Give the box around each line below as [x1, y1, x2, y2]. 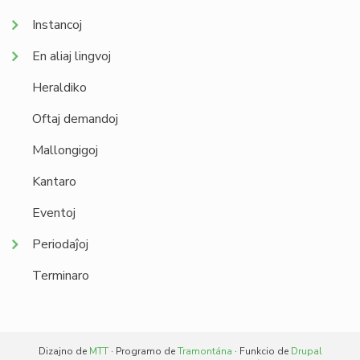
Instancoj [32, 16, 82, 34]
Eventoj [32, 204, 76, 222]
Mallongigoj [32, 141, 98, 159]
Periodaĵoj [32, 235, 88, 253]
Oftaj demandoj [32, 110, 118, 128]
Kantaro [32, 173, 76, 190]
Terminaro [32, 267, 89, 284]
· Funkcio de [231, 345, 291, 358]
